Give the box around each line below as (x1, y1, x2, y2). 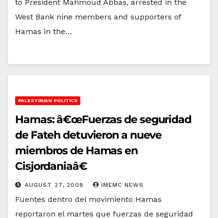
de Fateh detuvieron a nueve (15, 128, 162, 142)
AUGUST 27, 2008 (25, 181, 86, 188)
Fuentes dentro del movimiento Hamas (15, 194, 162, 204)
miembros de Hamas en (15, 144, 138, 157)
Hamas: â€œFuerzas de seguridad (15, 112, 191, 126)
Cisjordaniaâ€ (15, 159, 87, 173)
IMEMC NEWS (101, 181, 144, 188)
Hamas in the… (15, 26, 72, 36)
